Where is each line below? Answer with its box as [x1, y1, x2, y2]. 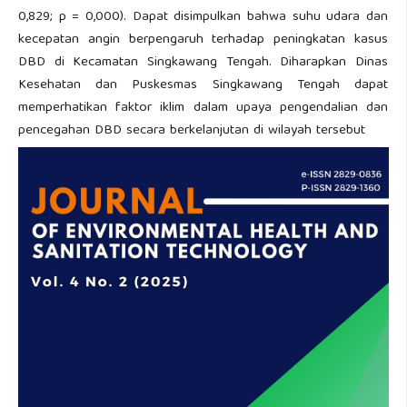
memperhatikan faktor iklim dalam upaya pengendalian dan [18, 96, 388, 120]
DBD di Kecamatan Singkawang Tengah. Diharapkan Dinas [18, 51, 388, 74]
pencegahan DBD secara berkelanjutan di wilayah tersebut [18, 119, 365, 143]
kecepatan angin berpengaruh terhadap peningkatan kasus [18, 28, 388, 52]
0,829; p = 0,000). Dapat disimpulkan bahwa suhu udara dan [18, 5, 388, 29]
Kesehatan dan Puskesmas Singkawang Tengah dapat [18, 74, 388, 97]
